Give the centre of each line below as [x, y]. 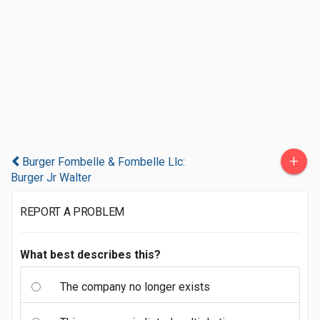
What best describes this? [90, 255]
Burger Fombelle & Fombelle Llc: [104, 162]
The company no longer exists [135, 287]
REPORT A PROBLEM [72, 212]
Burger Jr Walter [51, 177]
